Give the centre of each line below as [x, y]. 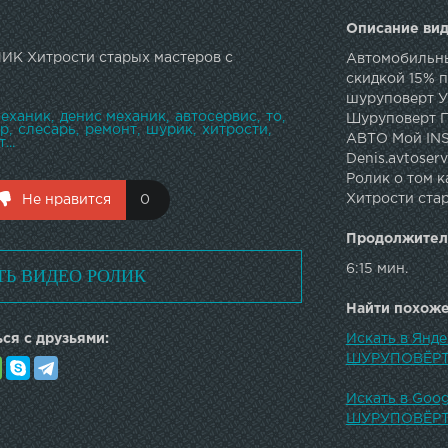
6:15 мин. [376, 268]
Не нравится [66, 199]
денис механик [113, 116]
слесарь [47, 129]
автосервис [216, 116]
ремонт [111, 129]
